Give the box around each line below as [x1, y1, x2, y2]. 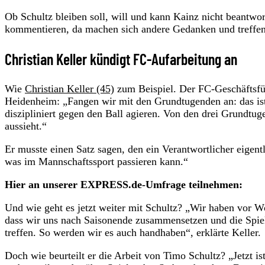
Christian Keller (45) [25, 82, 114, 95]
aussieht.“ [5, 119, 47, 132]
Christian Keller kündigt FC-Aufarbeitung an [5, 49, 237, 68]
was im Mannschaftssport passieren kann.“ [5, 155, 188, 167]
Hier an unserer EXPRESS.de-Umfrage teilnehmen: [5, 178, 243, 190]
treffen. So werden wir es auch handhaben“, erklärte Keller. [5, 226, 261, 238]
